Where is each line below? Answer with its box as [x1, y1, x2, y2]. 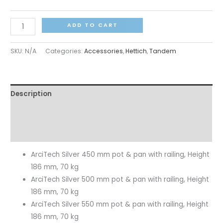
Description [10, 89, 52, 99]
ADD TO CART [67, 21, 118, 29]
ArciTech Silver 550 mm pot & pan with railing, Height [31, 200, 209, 210]
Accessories [84, 46, 123, 55]
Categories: [45, 46, 85, 55]
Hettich [125, 46, 147, 55]
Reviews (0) [10, 127, 51, 137]
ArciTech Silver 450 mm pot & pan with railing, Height [31, 150, 210, 160]
